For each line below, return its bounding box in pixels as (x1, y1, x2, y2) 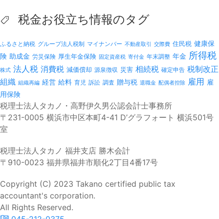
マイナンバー (87, 40, 122, 48)
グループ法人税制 (38, 41, 85, 48)
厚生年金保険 (58, 52, 96, 61)
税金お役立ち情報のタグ (15, 12, 150, 27)
